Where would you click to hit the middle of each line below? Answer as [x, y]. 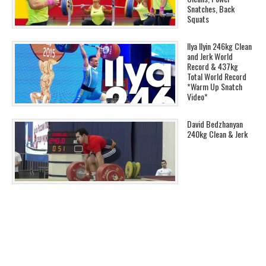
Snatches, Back [211, 8]
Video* [197, 96]
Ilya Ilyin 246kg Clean [219, 46]
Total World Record [217, 76]
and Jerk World [210, 56]
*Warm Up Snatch [215, 86]
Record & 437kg [213, 66]
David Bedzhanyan [215, 123]
